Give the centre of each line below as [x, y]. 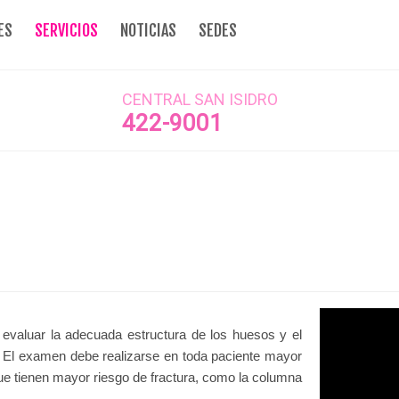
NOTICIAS [148, 30]
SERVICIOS [66, 30]
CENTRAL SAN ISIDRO [199, 99]
